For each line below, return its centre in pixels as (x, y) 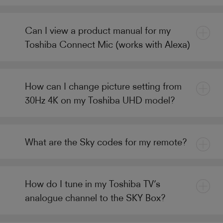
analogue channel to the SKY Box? (95, 198)
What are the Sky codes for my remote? (106, 142)
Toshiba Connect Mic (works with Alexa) (108, 44)
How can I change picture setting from (103, 86)
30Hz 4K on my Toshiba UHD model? (100, 100)
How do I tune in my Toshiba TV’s (93, 184)
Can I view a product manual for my (98, 30)
